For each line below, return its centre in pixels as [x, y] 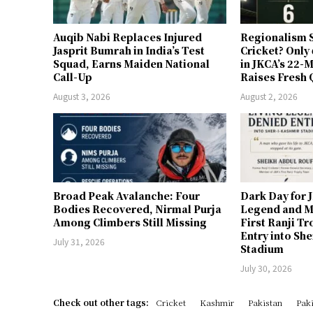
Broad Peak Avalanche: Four [126, 195]
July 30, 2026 [267, 268]
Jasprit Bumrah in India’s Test [129, 50]
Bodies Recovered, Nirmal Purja [137, 209]
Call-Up [73, 77]
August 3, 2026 [82, 96]
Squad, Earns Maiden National [131, 63]
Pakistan [265, 302]
